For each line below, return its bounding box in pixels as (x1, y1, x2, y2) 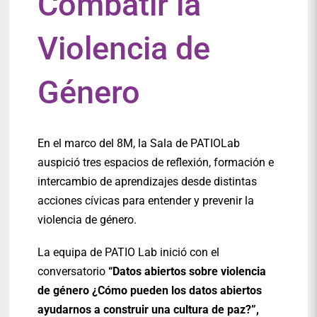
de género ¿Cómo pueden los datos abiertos (38, 284, 263, 298)
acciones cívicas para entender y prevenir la (38, 194, 255, 208)
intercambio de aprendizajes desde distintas (38, 175, 258, 189)
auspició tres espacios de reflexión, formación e (38, 156, 275, 170)
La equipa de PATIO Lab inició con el (38, 246, 220, 260)
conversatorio (38, 265, 109, 279)
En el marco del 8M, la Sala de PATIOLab (38, 137, 241, 151)
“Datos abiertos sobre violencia (108, 265, 267, 279)
